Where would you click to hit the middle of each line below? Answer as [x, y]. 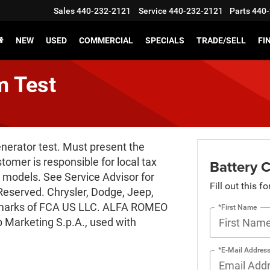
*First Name [237, 207]
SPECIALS [165, 41]
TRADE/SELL [221, 41]
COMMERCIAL [106, 41]
